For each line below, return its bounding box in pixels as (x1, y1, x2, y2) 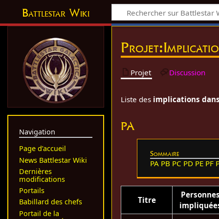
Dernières (19, 166, 52, 176)
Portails (19, 186, 44, 196)
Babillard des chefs (19, 197, 82, 207)
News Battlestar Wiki (19, 155, 87, 165)
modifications (19, 174, 65, 184)
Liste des (121, 94, 153, 104)
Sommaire (150, 149, 179, 158)
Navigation (19, 127, 55, 136)
